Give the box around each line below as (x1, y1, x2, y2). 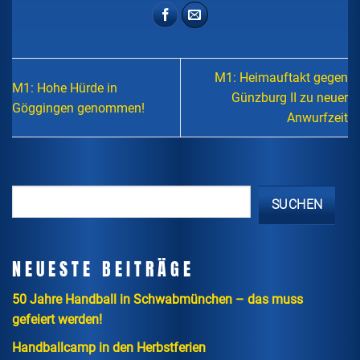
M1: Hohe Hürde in (12, 80, 117, 96)
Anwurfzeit (287, 110, 348, 126)
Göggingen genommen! (12, 100, 145, 116)
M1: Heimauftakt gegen (215, 70, 348, 86)
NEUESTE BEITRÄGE (12, 255, 194, 282)
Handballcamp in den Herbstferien (12, 339, 206, 355)
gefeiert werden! (12, 312, 102, 328)
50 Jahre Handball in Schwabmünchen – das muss (12, 292, 303, 308)
